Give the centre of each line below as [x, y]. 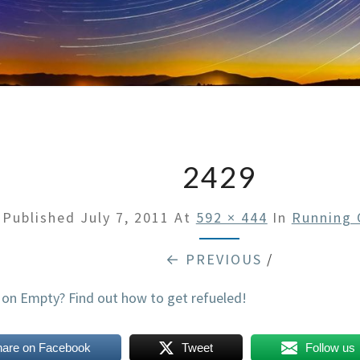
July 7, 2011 [125, 217]
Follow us [331, 348]
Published [41, 217]
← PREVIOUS [213, 259]
